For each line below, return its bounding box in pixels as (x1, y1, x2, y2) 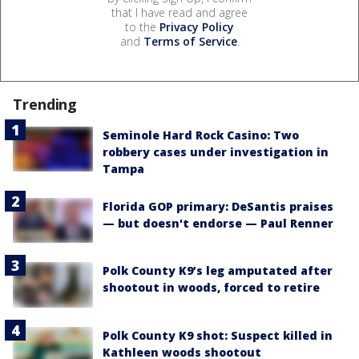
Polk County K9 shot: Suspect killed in (103, 327, 333, 343)
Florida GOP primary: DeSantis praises (103, 199, 333, 215)
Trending (13, 95, 78, 115)
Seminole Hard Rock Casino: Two (103, 127, 299, 143)
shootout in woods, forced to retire (103, 280, 320, 296)
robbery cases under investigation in (103, 144, 329, 160)
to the (125, 19, 159, 35)
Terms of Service (143, 34, 237, 50)
